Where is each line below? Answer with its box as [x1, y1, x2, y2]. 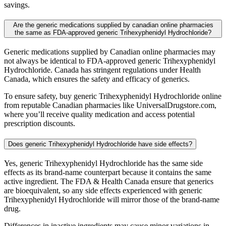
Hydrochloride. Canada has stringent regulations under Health [4, 66, 201, 75]
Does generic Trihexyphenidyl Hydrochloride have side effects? [8, 140, 192, 148]
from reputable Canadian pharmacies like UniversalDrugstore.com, [4, 101, 216, 110]
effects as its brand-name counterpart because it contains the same [4, 167, 211, 177]
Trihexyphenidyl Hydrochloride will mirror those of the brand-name [4, 195, 219, 204]
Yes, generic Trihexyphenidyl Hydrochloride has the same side [4, 158, 203, 167]
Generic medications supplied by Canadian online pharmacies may [4, 47, 215, 56]
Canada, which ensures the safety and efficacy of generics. [4, 75, 190, 84]
